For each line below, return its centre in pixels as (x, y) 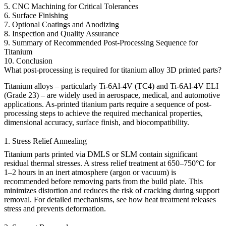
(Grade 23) (21, 95)
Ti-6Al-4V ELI (194, 86)
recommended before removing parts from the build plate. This (103, 182)
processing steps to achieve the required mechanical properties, (103, 113)
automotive (202, 95)
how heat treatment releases (172, 200)
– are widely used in (73, 95)
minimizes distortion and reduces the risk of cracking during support (112, 191)
